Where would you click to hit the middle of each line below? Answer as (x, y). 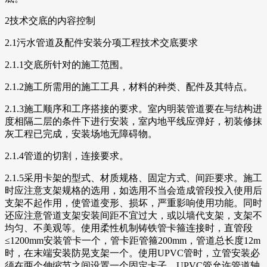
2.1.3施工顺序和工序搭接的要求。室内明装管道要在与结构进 (133, 108)
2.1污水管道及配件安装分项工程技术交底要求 (101, 42)
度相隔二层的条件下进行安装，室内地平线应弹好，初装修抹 (133, 121)
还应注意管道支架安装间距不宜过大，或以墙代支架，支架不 (133, 215)
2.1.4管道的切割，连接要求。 (67, 156)
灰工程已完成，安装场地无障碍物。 (81, 133)
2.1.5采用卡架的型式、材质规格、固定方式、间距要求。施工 (133, 178)
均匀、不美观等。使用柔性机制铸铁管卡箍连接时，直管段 (129, 228)
